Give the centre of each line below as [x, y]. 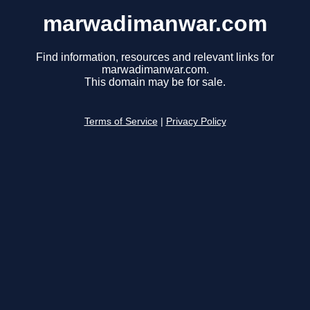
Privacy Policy [196, 122]
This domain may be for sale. [155, 82]
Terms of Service [121, 122]
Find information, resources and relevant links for [155, 57]
